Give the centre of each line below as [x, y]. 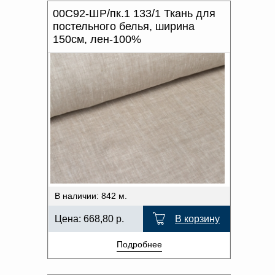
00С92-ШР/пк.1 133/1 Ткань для [134, 13]
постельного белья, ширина [124, 26]
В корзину [197, 219]
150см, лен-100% [97, 39]
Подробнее [139, 244]
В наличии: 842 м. [91, 196]
